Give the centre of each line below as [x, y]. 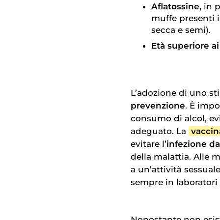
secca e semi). [181, 30]
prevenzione [158, 105]
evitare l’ [149, 144]
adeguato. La [160, 131]
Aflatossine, [178, 7]
